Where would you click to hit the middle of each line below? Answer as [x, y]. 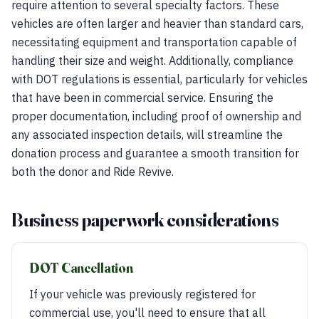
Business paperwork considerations [145, 220]
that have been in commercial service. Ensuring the [142, 98]
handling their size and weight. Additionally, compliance [152, 61]
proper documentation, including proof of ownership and [156, 116]
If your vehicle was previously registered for [142, 294]
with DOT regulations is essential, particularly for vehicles [159, 79]
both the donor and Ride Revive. [93, 172]
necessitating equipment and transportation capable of [154, 42]
